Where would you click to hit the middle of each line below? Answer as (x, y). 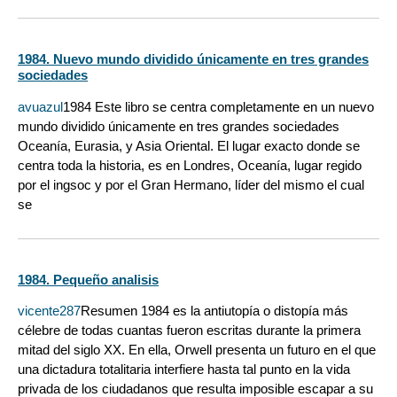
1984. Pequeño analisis (88, 279)
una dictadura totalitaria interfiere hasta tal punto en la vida (184, 370)
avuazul (40, 106)
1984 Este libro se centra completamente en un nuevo (218, 106)
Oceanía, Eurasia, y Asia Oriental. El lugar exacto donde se (189, 145)
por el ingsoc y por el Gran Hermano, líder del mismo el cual (191, 184)
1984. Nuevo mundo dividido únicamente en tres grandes (193, 59)
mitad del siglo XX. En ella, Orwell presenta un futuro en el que (197, 350)
